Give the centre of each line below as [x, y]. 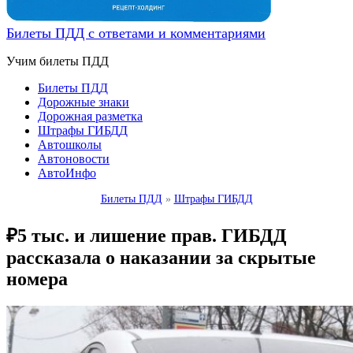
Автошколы [70, 145]
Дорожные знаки [84, 102]
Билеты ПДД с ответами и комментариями [136, 33]
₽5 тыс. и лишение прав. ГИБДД [147, 235]
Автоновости [74, 159]
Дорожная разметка [90, 116]
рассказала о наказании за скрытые [161, 257]
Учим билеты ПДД [58, 61]
